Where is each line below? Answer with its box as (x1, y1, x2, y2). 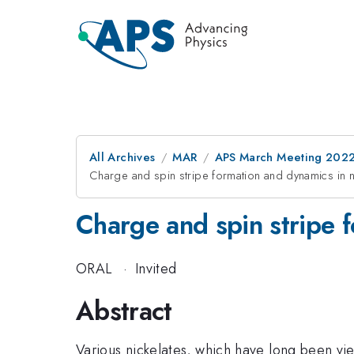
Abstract (76, 292, 172, 330)
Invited (134, 258, 177, 279)
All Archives (89, 149, 156, 166)
